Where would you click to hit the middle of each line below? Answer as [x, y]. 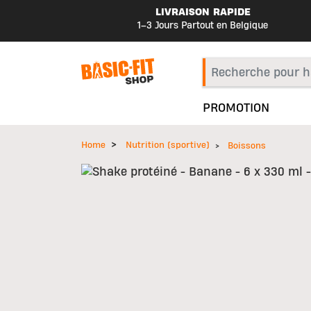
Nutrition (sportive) [168, 145]
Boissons [247, 146]
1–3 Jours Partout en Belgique [203, 25]
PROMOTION [236, 108]
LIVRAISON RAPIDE [203, 12]
